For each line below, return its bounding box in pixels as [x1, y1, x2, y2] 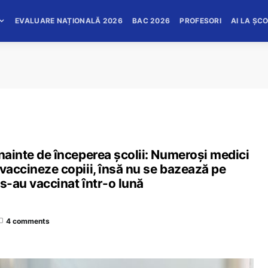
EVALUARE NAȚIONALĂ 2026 [15, 16, 123, 25]
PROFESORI [179, 16, 222, 25]
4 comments [6, 216, 50, 226]
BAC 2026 [132, 16, 170, 25]
